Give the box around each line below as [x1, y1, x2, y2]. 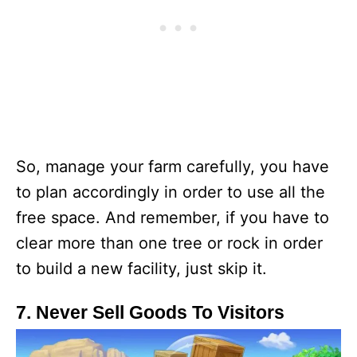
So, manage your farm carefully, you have [16, 157, 329, 177]
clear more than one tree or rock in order [16, 233, 323, 253]
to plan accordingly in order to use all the [16, 182, 325, 202]
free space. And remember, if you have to [16, 208, 329, 228]
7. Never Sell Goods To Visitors [16, 302, 284, 324]
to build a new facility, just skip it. [16, 259, 267, 279]
